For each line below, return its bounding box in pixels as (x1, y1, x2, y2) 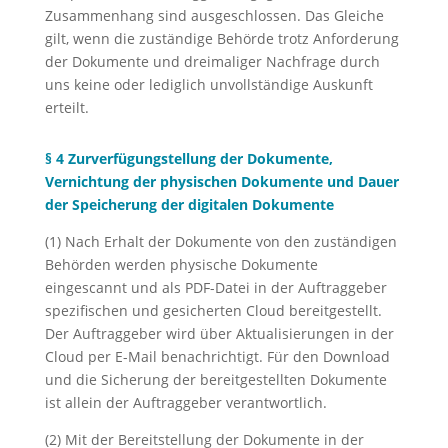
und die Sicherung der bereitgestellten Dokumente (44, 370, 387, 389)
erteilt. (44, 98, 89, 117)
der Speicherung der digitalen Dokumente (44, 195, 334, 214)
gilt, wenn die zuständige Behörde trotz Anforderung (44, 29, 399, 48)
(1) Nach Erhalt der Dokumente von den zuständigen (44, 232, 397, 251)
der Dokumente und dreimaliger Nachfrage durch (44, 52, 380, 71)
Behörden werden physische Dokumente (44, 255, 318, 274)
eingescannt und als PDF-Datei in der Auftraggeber (44, 278, 387, 297)
